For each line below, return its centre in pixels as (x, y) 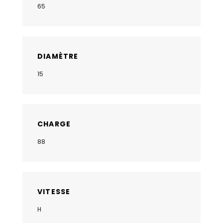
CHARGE (54, 124)
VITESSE (54, 192)
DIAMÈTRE (58, 56)
